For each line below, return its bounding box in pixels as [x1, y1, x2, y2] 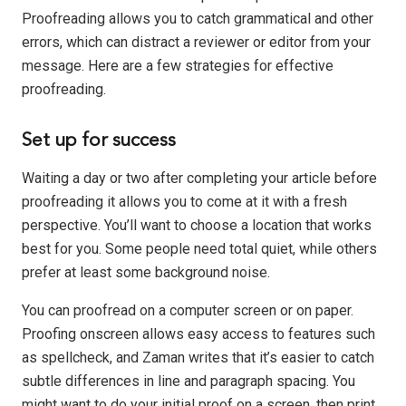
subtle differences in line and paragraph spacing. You [22, 372, 355, 391]
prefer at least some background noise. [22, 264, 270, 282]
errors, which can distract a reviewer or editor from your [22, 33, 371, 51]
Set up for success [22, 130, 176, 150]
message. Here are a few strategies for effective [22, 56, 333, 74]
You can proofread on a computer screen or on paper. [22, 302, 353, 320]
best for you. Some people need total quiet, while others [22, 240, 377, 258]
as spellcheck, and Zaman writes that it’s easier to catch [22, 349, 374, 367]
